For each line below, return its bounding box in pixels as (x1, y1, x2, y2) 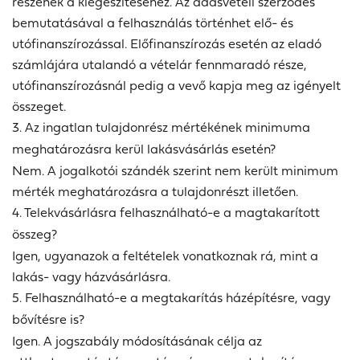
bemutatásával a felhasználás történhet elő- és (12, 13, 293, 33)
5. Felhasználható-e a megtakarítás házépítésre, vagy (12, 288, 330, 308)
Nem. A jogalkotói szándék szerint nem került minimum (12, 161, 338, 181)
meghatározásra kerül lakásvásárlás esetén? (12, 139, 276, 159)
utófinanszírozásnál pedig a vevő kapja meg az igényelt (12, 76, 341, 96)
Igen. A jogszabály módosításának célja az (12, 331, 262, 351)
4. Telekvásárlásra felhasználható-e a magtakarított (12, 202, 320, 223)
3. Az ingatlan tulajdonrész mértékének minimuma (12, 117, 310, 137)
